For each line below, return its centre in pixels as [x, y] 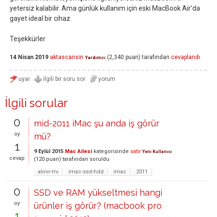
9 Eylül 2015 [49, 151]
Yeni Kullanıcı [157, 152]
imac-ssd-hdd [86, 172]
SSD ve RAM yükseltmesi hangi [98, 193]
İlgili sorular [36, 103]
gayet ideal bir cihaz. [41, 18]
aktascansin [67, 57]
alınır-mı [48, 172]
